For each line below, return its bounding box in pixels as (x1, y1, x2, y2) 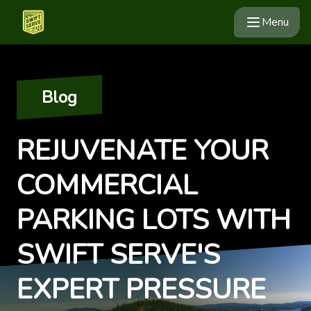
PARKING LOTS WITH (17, 201, 291, 239)
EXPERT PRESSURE (17, 271, 266, 308)
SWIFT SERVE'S (17, 236, 220, 274)
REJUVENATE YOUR (17, 132, 269, 169)
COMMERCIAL (17, 167, 198, 204)
